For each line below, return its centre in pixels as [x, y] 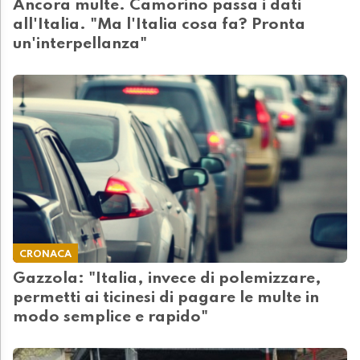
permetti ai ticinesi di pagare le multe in [166, 299]
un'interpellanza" [80, 45]
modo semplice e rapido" [110, 318]
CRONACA [45, 255]
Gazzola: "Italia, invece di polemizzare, [167, 279]
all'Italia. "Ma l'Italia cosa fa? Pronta [159, 25]
